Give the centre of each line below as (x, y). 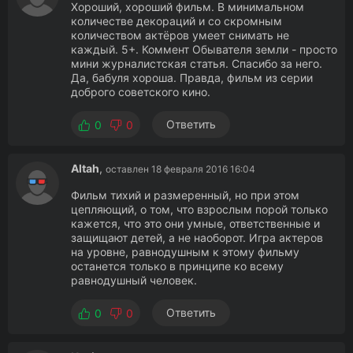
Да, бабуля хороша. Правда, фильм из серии (192, 78)
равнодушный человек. (134, 280)
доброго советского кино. (141, 92)
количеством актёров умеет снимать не (180, 35)
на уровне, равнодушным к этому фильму (185, 252)
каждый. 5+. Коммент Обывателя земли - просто (204, 49)
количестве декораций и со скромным (176, 21)
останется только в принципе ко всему (177, 266)
